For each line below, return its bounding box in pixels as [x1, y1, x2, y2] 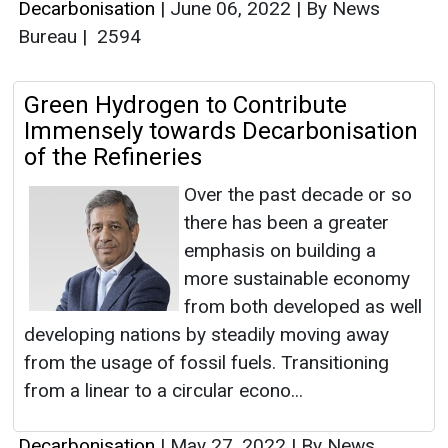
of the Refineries [24, 143, 202, 172]
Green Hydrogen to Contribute [24, 91, 347, 120]
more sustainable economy [184, 267, 410, 291]
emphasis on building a [184, 239, 376, 263]
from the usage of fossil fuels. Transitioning [24, 351, 389, 375]
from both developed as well [184, 295, 422, 319]
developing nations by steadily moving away [24, 323, 389, 347]
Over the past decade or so [184, 183, 412, 207]
